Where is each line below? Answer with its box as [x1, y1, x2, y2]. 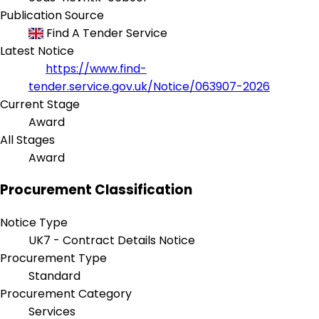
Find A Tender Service [43, 24, 168, 41]
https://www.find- [46, 60, 147, 77]
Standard [28, 268, 80, 285]
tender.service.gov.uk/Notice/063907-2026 [28, 78, 270, 95]
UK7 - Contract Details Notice [28, 232, 195, 249]
